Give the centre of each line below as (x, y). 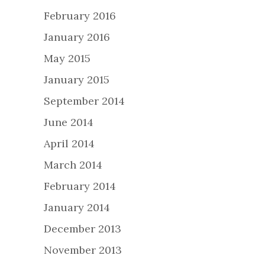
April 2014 (69, 144)
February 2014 (80, 186)
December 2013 (83, 229)
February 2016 (80, 16)
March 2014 (73, 165)
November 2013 (83, 250)
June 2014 (69, 122)
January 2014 (77, 208)
